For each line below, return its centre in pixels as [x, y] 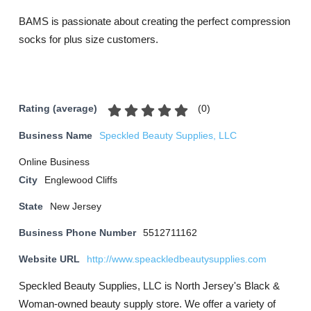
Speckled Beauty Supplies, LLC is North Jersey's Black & [149, 286]
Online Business [54, 162]
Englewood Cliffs [81, 180]
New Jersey [76, 207]
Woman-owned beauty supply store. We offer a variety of [147, 304]
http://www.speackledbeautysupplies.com [177, 259]
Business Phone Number [77, 233]
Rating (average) [58, 109]
